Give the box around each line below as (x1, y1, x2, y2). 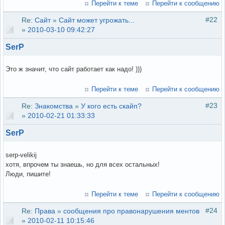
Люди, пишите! (6, 170, 51, 178)
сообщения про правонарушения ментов (63, 207, 199, 215)
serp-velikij (6, 151, 37, 159)
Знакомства (35, 102, 73, 110)
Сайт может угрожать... (59, 16, 135, 25)
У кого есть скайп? (81, 102, 142, 110)
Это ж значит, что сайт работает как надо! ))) (6, 65, 142, 73)
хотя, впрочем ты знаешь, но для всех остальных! (6, 161, 160, 169)
